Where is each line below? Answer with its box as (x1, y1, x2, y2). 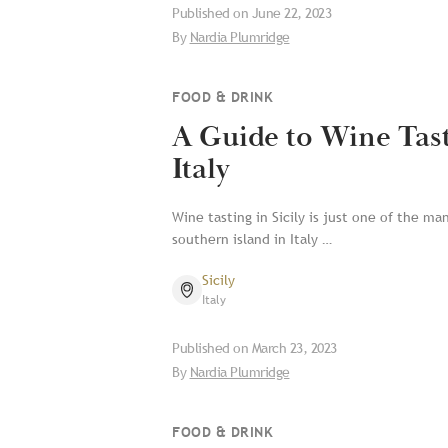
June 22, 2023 (251, 4, 331, 22)
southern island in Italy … (172, 230, 332, 248)
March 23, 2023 (251, 339, 337, 357)
